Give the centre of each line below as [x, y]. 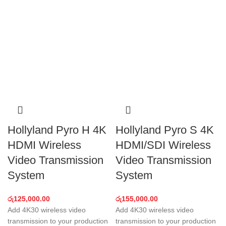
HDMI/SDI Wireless [163, 145]
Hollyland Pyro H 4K [57, 130]
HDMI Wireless [44, 145]
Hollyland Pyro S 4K [165, 130]
